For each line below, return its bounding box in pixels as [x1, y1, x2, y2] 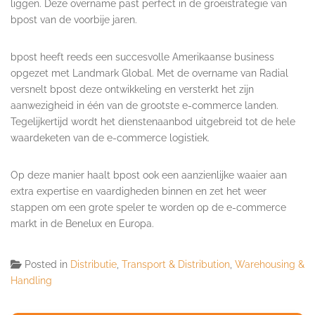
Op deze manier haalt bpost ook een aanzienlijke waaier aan [11, 169, 287, 181]
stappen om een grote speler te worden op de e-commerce [11, 202, 286, 214]
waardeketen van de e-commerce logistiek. [11, 132, 210, 144]
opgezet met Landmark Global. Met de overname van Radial [11, 67, 288, 79]
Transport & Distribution [122, 259, 230, 271]
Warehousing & [235, 259, 304, 271]
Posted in [25, 259, 70, 271]
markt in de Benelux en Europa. [11, 218, 154, 230]
